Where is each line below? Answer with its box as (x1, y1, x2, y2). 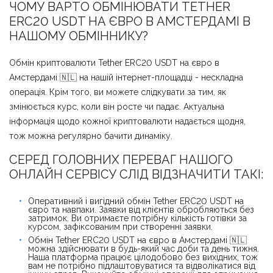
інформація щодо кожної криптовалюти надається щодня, (9, 116, 246, 126)
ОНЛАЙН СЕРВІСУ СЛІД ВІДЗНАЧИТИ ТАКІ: (9, 166, 263, 182)
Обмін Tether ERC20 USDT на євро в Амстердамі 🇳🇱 (28, 235, 247, 245)
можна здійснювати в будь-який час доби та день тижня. (28, 243, 259, 253)
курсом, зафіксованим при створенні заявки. (28, 221, 213, 232)
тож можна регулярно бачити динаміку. (9, 130, 172, 141)
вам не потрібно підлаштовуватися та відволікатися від (28, 260, 255, 271)
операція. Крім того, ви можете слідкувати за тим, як (9, 87, 226, 97)
